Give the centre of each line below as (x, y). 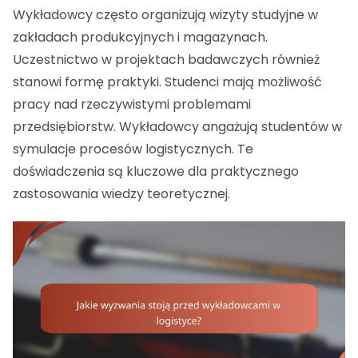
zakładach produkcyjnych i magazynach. (140, 37)
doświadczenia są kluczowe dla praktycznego (156, 171)
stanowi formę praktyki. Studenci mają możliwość (167, 82)
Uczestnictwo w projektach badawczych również (166, 59)
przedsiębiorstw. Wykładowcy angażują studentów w (177, 126)
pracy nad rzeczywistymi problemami (132, 104)
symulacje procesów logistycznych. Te (133, 149)
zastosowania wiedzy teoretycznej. (121, 193)
